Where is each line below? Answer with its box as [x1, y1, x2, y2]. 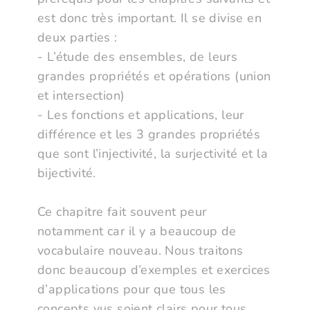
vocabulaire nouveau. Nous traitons [37, 242, 244, 259]
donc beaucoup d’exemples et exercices [37, 262, 271, 279]
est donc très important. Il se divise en [37, 10, 262, 27]
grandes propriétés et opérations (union [37, 68, 271, 85]
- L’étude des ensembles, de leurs [37, 48, 238, 66]
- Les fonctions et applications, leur [37, 107, 244, 124]
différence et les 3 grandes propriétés [37, 126, 261, 143]
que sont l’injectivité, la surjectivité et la [37, 145, 268, 163]
